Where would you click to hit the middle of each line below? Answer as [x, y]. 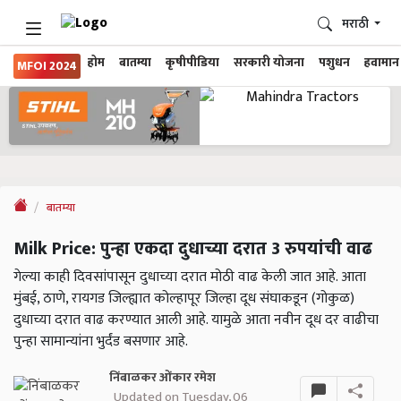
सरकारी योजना [269, 63]
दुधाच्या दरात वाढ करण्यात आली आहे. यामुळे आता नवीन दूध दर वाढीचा [196, 320]
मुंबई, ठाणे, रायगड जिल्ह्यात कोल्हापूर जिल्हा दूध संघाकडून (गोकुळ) [184, 299]
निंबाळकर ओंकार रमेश [163, 378]
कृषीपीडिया [192, 63]
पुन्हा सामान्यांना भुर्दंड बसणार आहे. [101, 342]
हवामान [382, 63]
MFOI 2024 [47, 66]
